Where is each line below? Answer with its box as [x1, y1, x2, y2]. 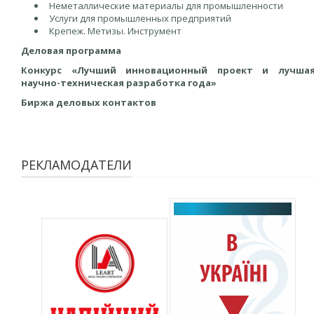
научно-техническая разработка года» [21, 76, 217, 89]
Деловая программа [21, 44, 121, 57]
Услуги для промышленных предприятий [49, 12, 231, 25]
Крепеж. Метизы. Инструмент [49, 25, 182, 37]
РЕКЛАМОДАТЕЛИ [21, 156, 132, 173]
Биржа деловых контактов [21, 96, 156, 109]
